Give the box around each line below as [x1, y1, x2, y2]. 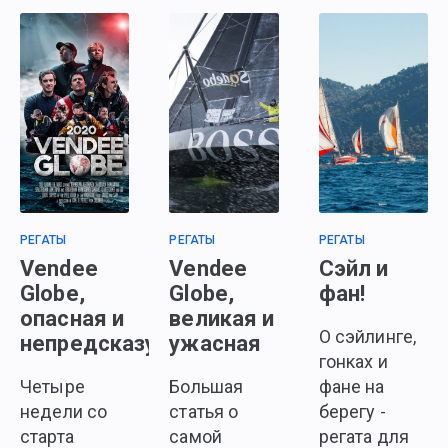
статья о [169, 400, 239, 422]
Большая [169, 375, 244, 397]
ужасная [169, 330, 262, 356]
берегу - [318, 400, 386, 422]
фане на [318, 375, 385, 397]
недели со [20, 400, 108, 422]
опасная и [20, 305, 125, 331]
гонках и [318, 350, 388, 372]
